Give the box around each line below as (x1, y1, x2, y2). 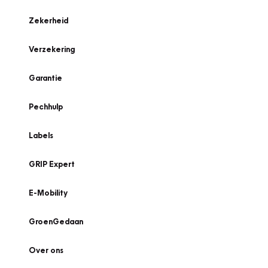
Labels (29, 130, 53, 140)
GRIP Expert (29, 159, 75, 169)
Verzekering (29, 44, 75, 54)
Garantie (29, 73, 62, 83)
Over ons (29, 245, 63, 255)
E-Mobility (29, 188, 68, 197)
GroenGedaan (29, 217, 83, 226)
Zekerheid (29, 16, 68, 25)
